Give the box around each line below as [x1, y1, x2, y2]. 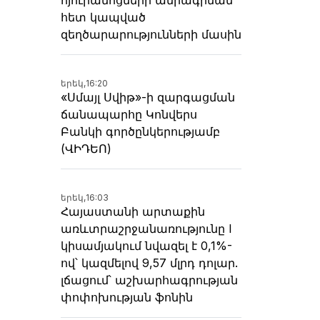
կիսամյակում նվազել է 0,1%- [61, 238, 232, 253]
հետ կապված [61, 9, 146, 24]
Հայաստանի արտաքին [61, 204, 205, 219]
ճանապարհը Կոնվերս [61, 106, 197, 121]
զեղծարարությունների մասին [61, 26, 241, 41]
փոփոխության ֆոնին [61, 289, 193, 304]
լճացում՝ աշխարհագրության [61, 272, 238, 287]
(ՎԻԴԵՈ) [61, 141, 111, 156]
